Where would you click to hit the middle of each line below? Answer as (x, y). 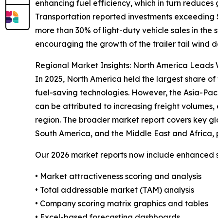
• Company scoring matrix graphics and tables (122, 204)
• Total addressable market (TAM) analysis (115, 190)
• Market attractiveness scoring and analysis (118, 176)
